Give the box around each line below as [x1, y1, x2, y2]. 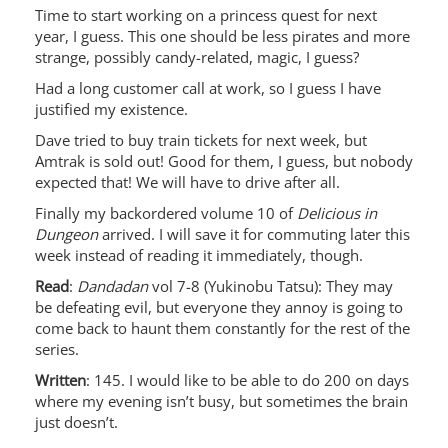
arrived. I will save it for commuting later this [98, 224, 410, 244]
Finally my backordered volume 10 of [35, 203, 297, 223]
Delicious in [297, 203, 377, 223]
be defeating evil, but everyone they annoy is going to [35, 297, 403, 317]
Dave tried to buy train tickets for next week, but [35, 130, 367, 150]
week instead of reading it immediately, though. [35, 245, 363, 265]
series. [35, 339, 79, 359]
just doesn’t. [35, 412, 118, 432]
